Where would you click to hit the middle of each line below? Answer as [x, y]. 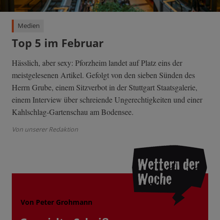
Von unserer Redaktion [45, 129]
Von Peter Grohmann [56, 202]
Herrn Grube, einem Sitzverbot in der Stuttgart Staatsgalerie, [105, 87]
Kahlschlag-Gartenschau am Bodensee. [73, 111]
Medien [29, 26]
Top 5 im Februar [58, 43]
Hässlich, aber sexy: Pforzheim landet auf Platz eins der [97, 62]
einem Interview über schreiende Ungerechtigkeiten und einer [107, 99]
